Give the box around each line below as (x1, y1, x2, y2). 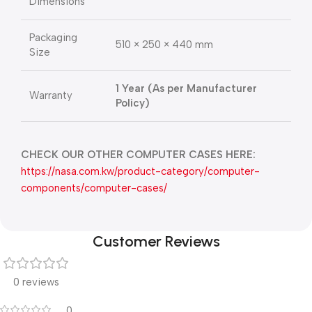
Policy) (116, 97, 150, 110)
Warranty (29, 89, 72, 102)
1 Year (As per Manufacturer (116, 82, 257, 95)
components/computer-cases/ (21, 182, 167, 195)
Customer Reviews (92, 232, 220, 251)
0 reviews (13, 276, 59, 289)
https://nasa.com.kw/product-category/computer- (21, 165, 260, 178)
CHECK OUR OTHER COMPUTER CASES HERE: (21, 148, 256, 162)
